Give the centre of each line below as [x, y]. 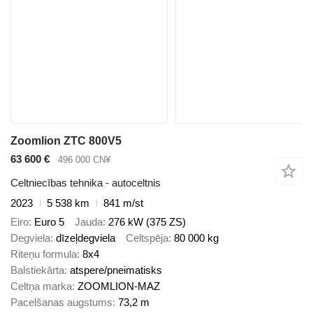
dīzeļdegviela [86, 238]
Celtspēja [147, 238]
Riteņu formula [44, 254]
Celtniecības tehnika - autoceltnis [86, 183]
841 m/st [123, 203]
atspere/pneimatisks [116, 270]
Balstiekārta [37, 270]
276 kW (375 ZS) [147, 221]
